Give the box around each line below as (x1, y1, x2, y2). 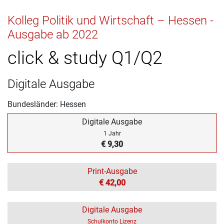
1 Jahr (103, 129, 121, 137)
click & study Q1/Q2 (7, 47, 162, 68)
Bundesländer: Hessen (7, 99, 86, 109)
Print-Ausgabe (87, 166, 137, 176)
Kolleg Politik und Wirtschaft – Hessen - (7, 13, 213, 27)
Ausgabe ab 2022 (7, 27, 98, 41)
